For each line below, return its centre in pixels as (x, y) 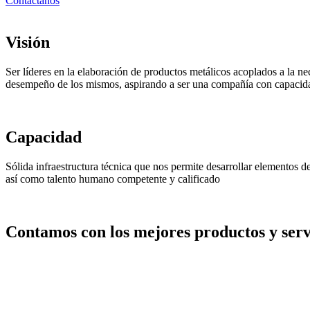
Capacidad (44, 137)
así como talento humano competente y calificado (113, 179)
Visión (28, 42)
